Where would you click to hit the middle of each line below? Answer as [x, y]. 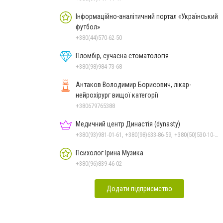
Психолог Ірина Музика [110, 153]
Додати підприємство [139, 188]
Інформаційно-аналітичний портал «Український [147, 16]
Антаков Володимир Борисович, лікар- [133, 84]
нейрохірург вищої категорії [117, 95]
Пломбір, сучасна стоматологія [122, 56]
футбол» [88, 27]
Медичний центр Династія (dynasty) [128, 124]
